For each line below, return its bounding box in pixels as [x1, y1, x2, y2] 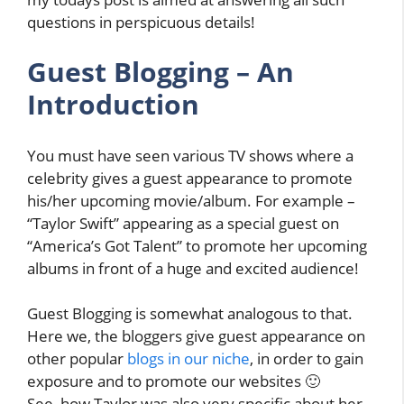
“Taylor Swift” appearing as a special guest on [27, 212, 339, 234]
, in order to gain [250, 348, 363, 370]
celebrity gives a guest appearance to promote [27, 167, 353, 188]
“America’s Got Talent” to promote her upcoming [27, 234, 367, 256]
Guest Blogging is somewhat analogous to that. [27, 303, 353, 325]
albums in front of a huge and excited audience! [27, 257, 359, 279]
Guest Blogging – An [27, 53, 294, 91]
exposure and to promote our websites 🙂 [27, 371, 320, 392]
